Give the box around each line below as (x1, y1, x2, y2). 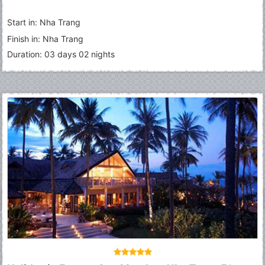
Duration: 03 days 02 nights (7, 49, 115, 60)
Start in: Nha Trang (7, 17, 80, 28)
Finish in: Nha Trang (7, 34, 83, 44)
